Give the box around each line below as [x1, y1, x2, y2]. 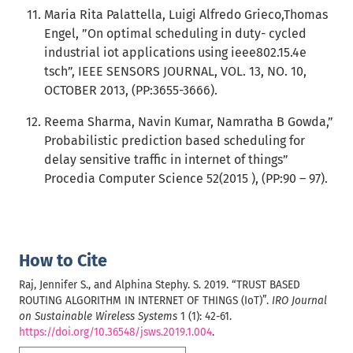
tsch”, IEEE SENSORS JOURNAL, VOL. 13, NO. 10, [44, 64, 307, 79]
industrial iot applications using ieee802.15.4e [44, 45, 307, 60]
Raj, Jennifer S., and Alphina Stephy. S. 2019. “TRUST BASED [19, 278, 300, 292]
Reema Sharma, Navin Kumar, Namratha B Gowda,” [44, 114, 333, 129]
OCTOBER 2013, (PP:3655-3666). [44, 83, 217, 98]
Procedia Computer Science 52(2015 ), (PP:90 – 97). [44, 171, 328, 186]
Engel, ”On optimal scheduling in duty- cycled [44, 26, 307, 41]
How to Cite [19, 251, 107, 271]
